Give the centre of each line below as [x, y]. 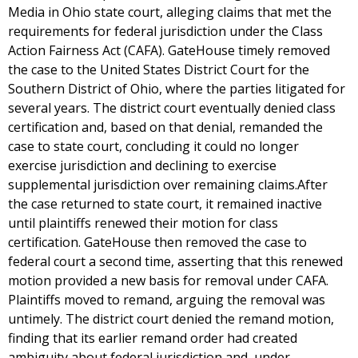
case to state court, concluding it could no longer [153, 146]
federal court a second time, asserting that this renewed [175, 261]
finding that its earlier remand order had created [153, 338]
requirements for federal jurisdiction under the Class [165, 31]
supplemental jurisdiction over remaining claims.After [168, 185]
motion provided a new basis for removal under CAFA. [168, 280]
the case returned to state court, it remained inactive [165, 204]
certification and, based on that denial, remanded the [165, 127]
